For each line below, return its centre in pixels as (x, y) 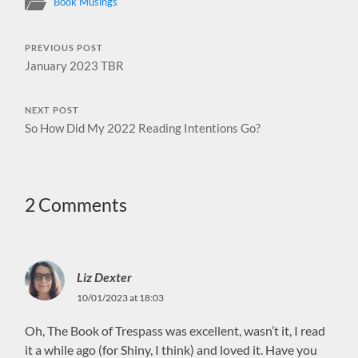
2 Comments (76, 205)
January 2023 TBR (75, 65)
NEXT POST (52, 110)
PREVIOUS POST (64, 48)
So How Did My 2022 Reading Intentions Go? (143, 127)
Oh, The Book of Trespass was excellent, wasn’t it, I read (175, 330)
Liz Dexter (105, 276)
